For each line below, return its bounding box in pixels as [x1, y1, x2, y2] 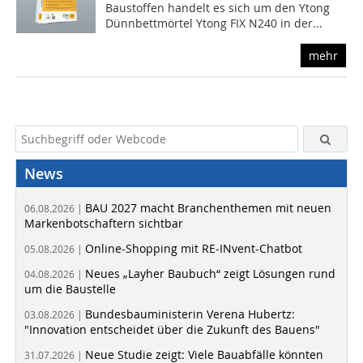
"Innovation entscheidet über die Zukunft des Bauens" [24, 322, 320, 338]
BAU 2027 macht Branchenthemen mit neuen [85, 200, 331, 216]
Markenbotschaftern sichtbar [24, 216, 183, 232]
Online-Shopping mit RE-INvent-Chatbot [85, 241, 302, 257]
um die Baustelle [24, 281, 116, 297]
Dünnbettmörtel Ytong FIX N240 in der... [105, 15, 323, 32]
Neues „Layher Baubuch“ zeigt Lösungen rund [85, 266, 335, 282]
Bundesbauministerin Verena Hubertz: [85, 306, 295, 322]
